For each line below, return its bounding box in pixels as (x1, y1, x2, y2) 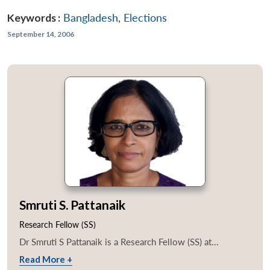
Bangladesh (63, 11, 118, 24)
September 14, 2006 (7, 29, 74, 39)
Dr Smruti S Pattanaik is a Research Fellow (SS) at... (19, 236, 219, 248)
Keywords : (7, 11, 60, 24)
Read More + (19, 254, 72, 265)
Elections (124, 11, 167, 24)
